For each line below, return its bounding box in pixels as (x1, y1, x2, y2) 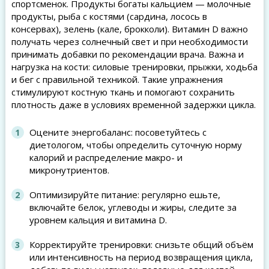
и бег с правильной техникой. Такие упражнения (11, 73, 223, 85)
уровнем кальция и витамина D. (29, 214, 167, 226)
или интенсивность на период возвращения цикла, (29, 251, 253, 263)
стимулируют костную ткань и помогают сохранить (11, 86, 235, 98)
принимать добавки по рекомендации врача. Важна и (11, 48, 244, 60)
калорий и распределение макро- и (29, 151, 183, 163)
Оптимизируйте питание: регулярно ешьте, (29, 189, 220, 201)
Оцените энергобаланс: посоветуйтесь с (29, 126, 207, 138)
